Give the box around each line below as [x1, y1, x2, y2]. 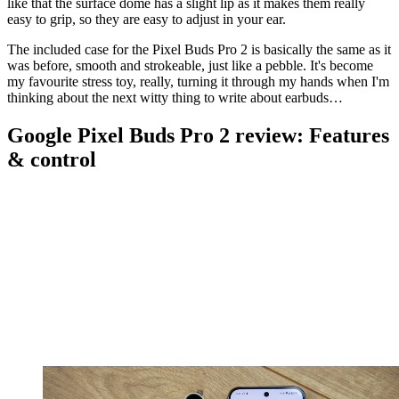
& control [7, 147, 96, 171]
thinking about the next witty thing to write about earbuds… [7, 89, 343, 105]
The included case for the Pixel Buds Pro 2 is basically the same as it [7, 41, 391, 57]
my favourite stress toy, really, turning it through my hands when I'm [7, 73, 389, 89]
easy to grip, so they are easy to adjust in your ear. [7, 11, 286, 27]
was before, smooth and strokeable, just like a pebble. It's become [7, 57, 373, 73]
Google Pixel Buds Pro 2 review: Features [7, 123, 389, 147]
